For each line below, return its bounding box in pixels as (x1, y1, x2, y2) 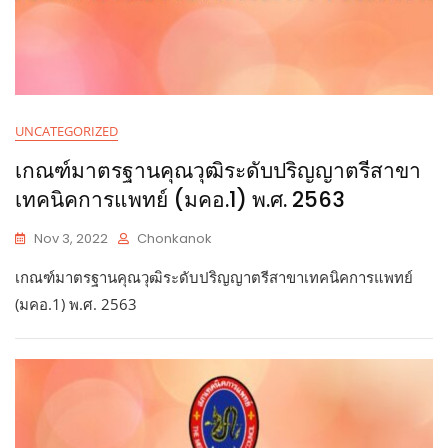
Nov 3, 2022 (34, 228, 108, 248)
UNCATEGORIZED (15, 121, 118, 140)
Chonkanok (137, 228, 212, 248)
